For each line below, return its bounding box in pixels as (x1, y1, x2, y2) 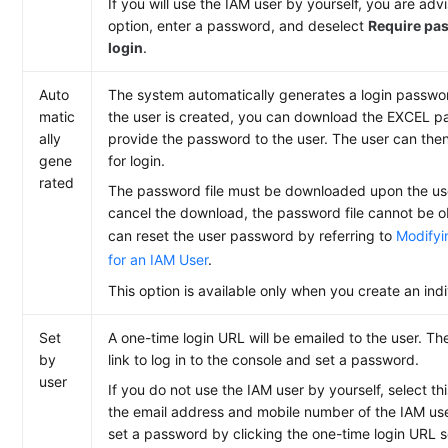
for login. (108, 152, 166, 169)
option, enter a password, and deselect (108, 17, 369, 34)
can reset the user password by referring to (108, 227, 397, 244)
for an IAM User (108, 251, 209, 268)
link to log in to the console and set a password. (108, 351, 420, 368)
